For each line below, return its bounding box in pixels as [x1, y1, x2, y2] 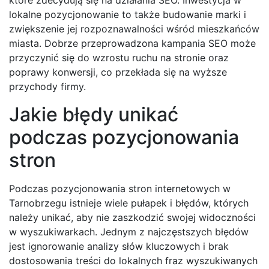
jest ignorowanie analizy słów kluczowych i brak [9, 240, 229, 252]
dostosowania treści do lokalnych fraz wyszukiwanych [9, 254, 258, 267]
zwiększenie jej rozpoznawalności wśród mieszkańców [9, 22, 259, 35]
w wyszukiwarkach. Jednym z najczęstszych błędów [9, 225, 249, 238]
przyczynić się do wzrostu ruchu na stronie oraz [9, 51, 229, 64]
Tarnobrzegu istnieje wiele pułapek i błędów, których [9, 196, 249, 209]
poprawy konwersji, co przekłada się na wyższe [9, 65, 227, 78]
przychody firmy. [9, 80, 86, 92]
